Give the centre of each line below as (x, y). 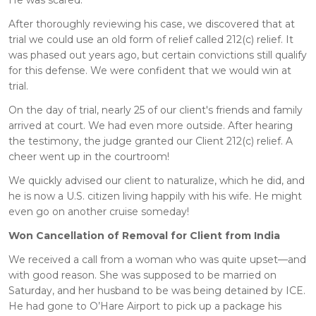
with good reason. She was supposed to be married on (142, 275)
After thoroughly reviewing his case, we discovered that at (152, 24)
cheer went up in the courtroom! (89, 156)
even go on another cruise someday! (99, 211)
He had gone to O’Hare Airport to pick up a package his (145, 306)
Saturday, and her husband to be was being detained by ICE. (157, 290)
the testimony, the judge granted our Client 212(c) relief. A (151, 141)
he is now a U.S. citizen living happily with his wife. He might (155, 196)
